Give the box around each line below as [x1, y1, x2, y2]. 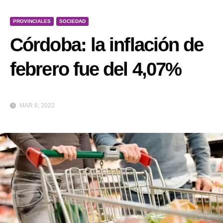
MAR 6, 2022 [18, 102, 55, 110]
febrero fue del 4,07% [10, 59, 182, 80]
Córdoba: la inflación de [10, 34, 204, 55]
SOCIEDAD [59, 18, 86, 24]
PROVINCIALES [13, 18, 51, 24]
